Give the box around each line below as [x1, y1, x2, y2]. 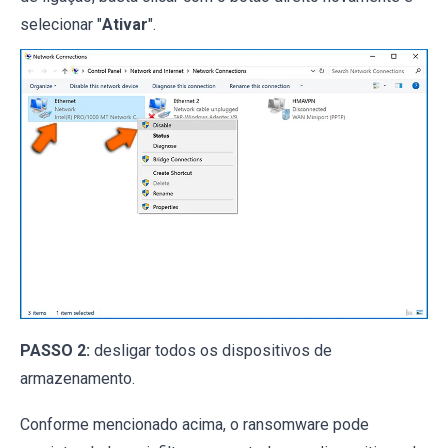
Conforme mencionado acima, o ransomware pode [20, 415, 369, 435]
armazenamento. [20, 369, 135, 389]
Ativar [102, 14, 148, 34]
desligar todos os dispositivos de [90, 341, 332, 361]
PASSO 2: [20, 341, 90, 361]
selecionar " [20, 14, 102, 34]
